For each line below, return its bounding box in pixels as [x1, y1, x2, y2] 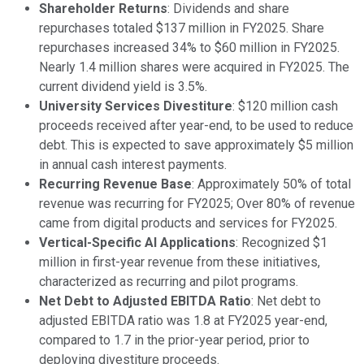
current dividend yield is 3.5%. [39, 79, 207, 95]
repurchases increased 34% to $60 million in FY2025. [39, 40, 340, 56]
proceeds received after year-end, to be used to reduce [39, 118, 353, 134]
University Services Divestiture [39, 98, 232, 115]
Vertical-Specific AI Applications [39, 235, 236, 251]
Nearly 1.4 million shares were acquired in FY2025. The [39, 59, 349, 76]
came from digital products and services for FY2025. [39, 215, 337, 232]
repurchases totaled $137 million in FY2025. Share [39, 20, 324, 37]
